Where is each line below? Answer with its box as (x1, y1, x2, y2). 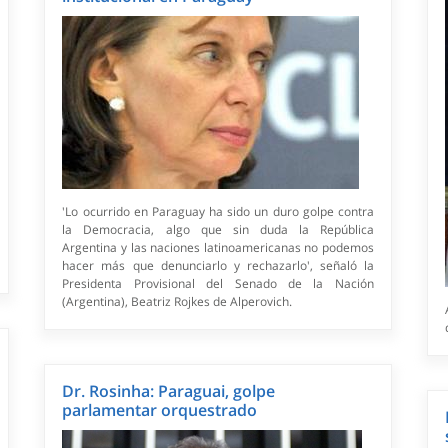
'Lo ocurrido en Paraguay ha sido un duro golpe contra (62, 203, 374, 221)
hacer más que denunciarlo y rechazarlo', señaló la (62, 257, 374, 275)
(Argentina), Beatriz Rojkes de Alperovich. (62, 293, 293, 311)
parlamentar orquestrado (62, 399, 258, 422)
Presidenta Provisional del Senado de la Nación (62, 275, 374, 293)
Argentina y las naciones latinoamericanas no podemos (62, 239, 374, 257)
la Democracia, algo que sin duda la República (62, 221, 374, 239)
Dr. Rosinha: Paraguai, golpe (62, 380, 276, 403)
